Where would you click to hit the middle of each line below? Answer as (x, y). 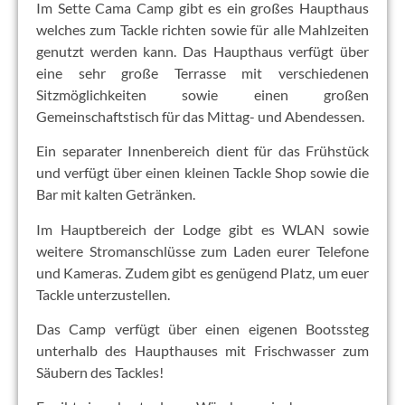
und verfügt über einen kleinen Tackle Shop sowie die (202, 173)
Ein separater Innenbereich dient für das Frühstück (202, 151)
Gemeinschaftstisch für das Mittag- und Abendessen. (200, 116)
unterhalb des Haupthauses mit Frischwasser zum (202, 350)
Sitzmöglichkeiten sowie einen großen (202, 94)
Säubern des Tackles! (100, 372)
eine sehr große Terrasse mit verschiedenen (202, 72)
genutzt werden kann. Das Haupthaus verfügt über (202, 51)
